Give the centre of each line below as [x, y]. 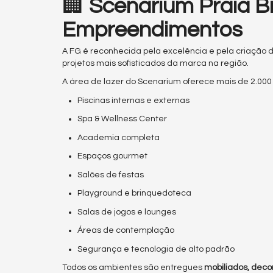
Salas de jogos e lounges [127, 212]
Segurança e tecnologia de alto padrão [156, 249]
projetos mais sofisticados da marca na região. [155, 63]
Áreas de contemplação [126, 231]
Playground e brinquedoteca [134, 193]
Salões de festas [111, 175]
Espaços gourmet [112, 156]
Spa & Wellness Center [122, 119]
